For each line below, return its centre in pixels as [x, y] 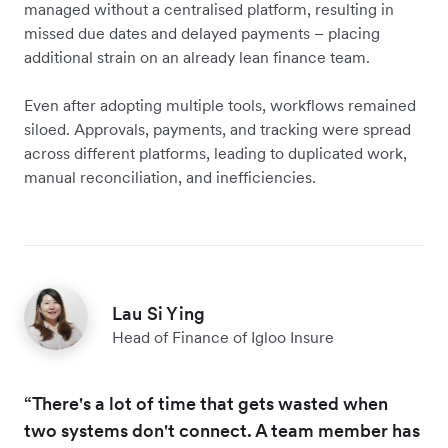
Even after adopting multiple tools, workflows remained [220, 105]
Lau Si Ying [159, 314]
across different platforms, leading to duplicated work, [215, 153]
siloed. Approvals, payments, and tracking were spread [217, 129]
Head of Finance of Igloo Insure [223, 337]
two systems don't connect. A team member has [222, 431]
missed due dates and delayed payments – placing [202, 33]
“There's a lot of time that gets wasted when [206, 404]
